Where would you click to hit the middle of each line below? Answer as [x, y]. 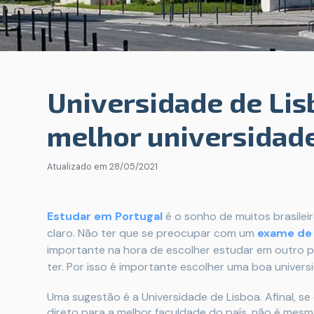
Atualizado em [78, 166]
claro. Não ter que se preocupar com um [152, 233]
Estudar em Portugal [105, 216]
